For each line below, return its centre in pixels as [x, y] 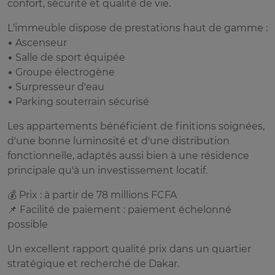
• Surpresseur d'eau [56, 87]
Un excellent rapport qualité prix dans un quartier [129, 249]
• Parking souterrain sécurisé [78, 102]
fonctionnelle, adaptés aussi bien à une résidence [128, 156]
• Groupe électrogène [61, 72]
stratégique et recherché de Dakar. [93, 264]
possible [28, 225]
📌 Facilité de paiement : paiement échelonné [119, 210]
